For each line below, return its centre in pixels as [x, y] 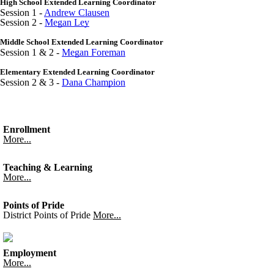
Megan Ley [67, 22]
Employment [30, 253]
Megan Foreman [94, 52]
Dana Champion [94, 82]
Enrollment [27, 129]
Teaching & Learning [48, 167]
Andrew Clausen [77, 13]
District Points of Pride [47, 215]
